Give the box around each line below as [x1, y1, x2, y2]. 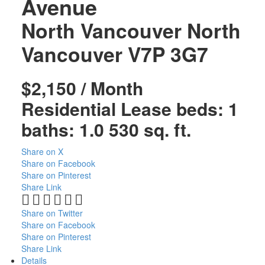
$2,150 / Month [21, 75, 143, 101]
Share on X [21, 145, 63, 157]
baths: [21, 116, 79, 142]
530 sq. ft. [108, 116, 191, 142]
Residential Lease [21, 95, 172, 121]
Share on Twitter [21, 206, 83, 219]
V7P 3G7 [127, 39, 208, 68]
